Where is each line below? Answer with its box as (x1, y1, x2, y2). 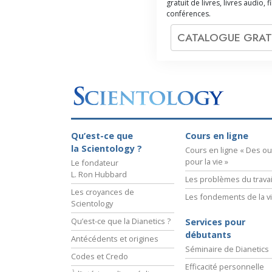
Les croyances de (71, 186, 134, 198)
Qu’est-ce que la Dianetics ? (71, 216, 171, 227)
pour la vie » (185, 156, 228, 168)
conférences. (166, 8, 211, 19)
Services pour (185, 216, 245, 228)
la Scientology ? (71, 143, 142, 155)
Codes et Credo (71, 251, 128, 262)
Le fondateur (71, 157, 118, 169)
